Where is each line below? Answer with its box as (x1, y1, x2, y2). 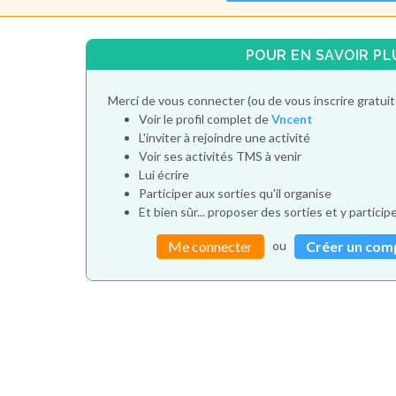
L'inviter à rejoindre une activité (138, 130, 310, 146)
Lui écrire (138, 167, 189, 183)
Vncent (270, 111, 313, 127)
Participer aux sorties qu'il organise (138, 186, 331, 202)
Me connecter (168, 238, 254, 255)
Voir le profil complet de (138, 111, 271, 127)
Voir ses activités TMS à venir (138, 148, 301, 164)
